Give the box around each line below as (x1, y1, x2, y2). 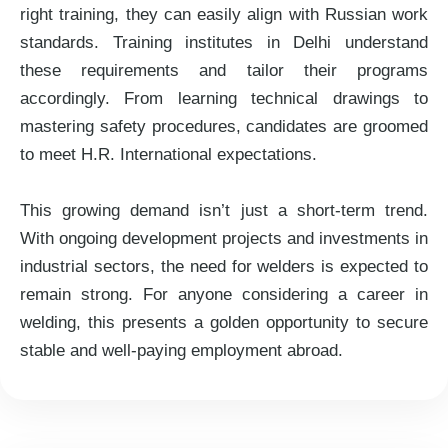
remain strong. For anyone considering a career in (20, 284, 428, 304)
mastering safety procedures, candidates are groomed (20, 116, 428, 136)
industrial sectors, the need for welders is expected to (20, 256, 428, 276)
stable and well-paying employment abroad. (20, 340, 343, 360)
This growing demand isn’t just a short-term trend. (20, 200, 428, 220)
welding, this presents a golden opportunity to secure (20, 312, 428, 332)
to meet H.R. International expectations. (20, 144, 317, 164)
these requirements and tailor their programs (20, 60, 428, 80)
